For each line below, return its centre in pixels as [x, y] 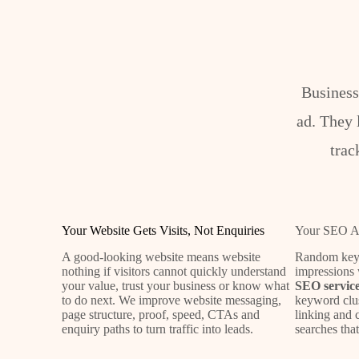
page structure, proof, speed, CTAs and [161, 314]
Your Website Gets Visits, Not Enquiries [163, 230]
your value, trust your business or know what [176, 285]
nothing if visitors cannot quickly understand [174, 271]
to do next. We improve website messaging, [172, 300]
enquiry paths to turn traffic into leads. [158, 329]
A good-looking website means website [161, 256]
